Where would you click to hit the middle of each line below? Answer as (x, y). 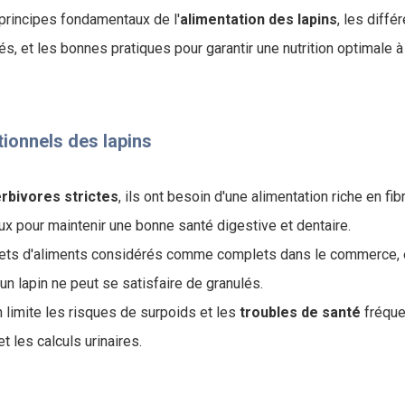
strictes (91, 197)
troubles (268, 312)
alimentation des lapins (259, 19)
